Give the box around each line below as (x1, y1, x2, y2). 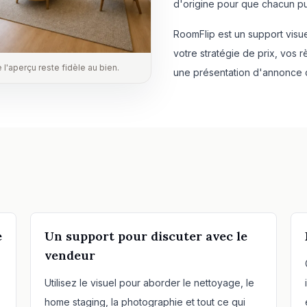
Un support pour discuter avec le (45, 228, 247, 244)
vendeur (45, 247, 95, 263)
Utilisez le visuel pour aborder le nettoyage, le (45, 276, 254, 288)
